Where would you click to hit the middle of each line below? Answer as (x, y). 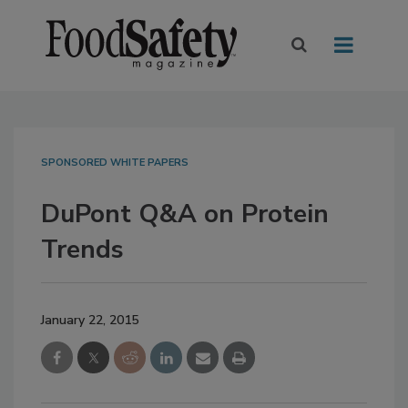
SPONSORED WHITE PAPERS (115, 163)
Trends (82, 250)
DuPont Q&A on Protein (185, 214)
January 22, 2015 (90, 321)
